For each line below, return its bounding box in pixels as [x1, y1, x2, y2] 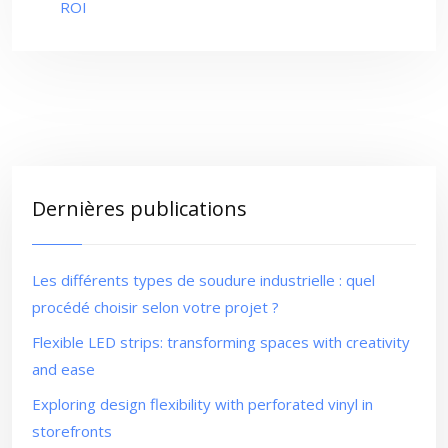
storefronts [32, 421, 112, 441]
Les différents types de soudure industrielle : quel [32, 270, 375, 290]
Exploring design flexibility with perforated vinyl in [32, 394, 373, 414]
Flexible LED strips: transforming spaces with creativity [32, 332, 410, 352]
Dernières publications [32, 195, 247, 222]
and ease [32, 359, 95, 379]
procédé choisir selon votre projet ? [32, 297, 279, 317]
